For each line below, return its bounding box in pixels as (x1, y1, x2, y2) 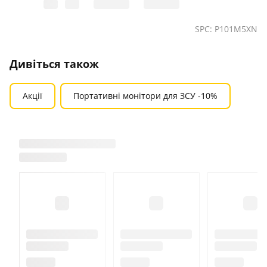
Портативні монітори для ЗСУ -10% (73, 89, 218, 101)
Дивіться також (10, 56, 99, 71)
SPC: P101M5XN (195, 23, 257, 35)
